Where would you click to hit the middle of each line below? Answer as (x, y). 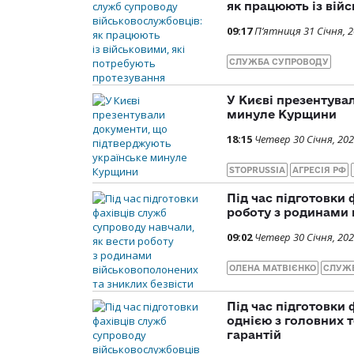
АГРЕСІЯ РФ (319, 169)
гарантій (254, 334)
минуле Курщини (282, 114)
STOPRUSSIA (257, 169)
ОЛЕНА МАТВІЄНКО (273, 267)
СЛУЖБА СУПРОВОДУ (279, 61)
